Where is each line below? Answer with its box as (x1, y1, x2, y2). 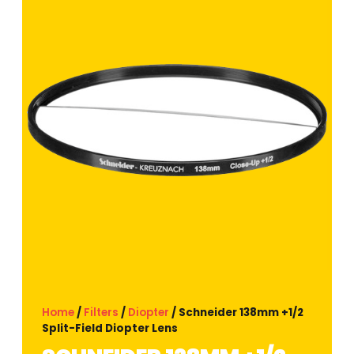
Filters (84, 304, 119, 320)
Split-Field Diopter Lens (42, 320, 179, 336)
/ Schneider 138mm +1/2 (169, 304, 304, 320)
